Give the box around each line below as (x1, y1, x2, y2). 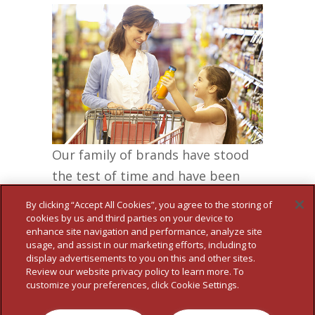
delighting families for (52, 188, 187, 206)
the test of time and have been (52, 167, 240, 185)
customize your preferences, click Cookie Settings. (26, 278, 240, 291)
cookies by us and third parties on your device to (26, 212, 234, 224)
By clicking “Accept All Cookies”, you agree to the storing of (26, 198, 273, 211)
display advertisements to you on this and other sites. (26, 252, 256, 264)
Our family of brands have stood (52, 146, 249, 164)
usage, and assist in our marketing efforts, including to (26, 238, 257, 251)
